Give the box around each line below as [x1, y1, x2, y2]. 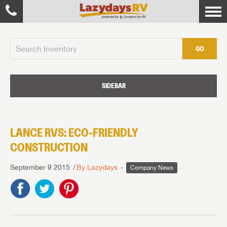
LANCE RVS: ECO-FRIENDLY [10, 125, 138, 140]
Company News [130, 164, 173, 171]
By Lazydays [77, 163, 118, 171]
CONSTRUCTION [10, 140, 88, 155]
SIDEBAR [101, 81, 126, 90]
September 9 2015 [10, 163, 70, 171]
